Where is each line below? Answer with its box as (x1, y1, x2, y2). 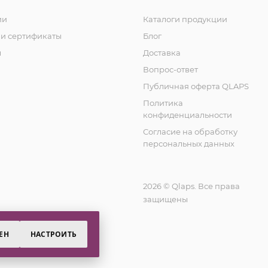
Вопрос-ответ (142, 65, 198, 74)
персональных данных (142, 139, 234, 148)
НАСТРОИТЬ (30, 229, 77, 239)
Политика (142, 98, 183, 108)
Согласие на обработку (142, 127, 237, 136)
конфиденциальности (142, 110, 232, 120)
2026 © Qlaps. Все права (142, 181, 240, 191)
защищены (142, 194, 188, 204)
